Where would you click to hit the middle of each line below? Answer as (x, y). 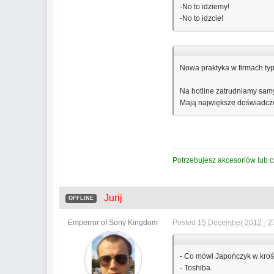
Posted (185, 223)
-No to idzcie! (202, 18)
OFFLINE (81, 198)
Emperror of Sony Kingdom (113, 223)
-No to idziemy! (205, 7)
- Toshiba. (196, 268)
